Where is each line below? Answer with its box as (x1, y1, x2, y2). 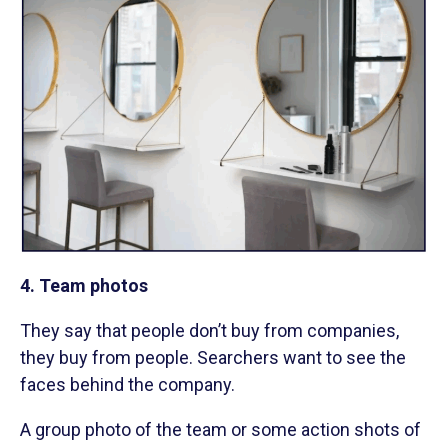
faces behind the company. (20, 374, 235, 396)
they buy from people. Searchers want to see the (20, 347, 406, 369)
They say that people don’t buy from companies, (20, 320, 399, 342)
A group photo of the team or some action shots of (20, 419, 421, 441)
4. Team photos (20, 275, 148, 297)
